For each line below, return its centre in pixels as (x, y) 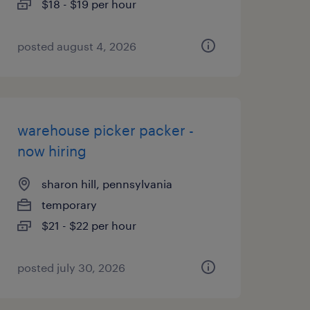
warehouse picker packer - (105, 130)
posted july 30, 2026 (71, 267)
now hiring (52, 151)
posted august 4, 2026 (76, 46)
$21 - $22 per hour (89, 225)
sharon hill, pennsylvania (107, 184)
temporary (69, 204)
